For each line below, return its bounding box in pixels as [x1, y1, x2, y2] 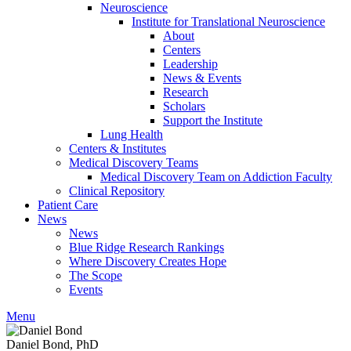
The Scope [69, 269, 122, 282]
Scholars [163, 100, 205, 113]
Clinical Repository [69, 184, 165, 197]
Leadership [163, 57, 218, 71]
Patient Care [38, 198, 98, 212]
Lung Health [100, 128, 163, 141]
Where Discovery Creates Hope [69, 255, 226, 268]
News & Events [163, 71, 241, 85]
